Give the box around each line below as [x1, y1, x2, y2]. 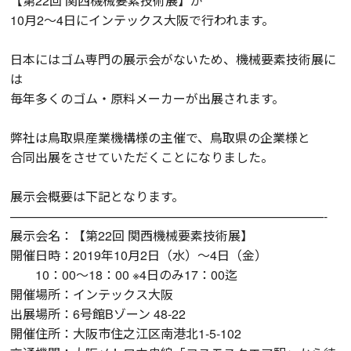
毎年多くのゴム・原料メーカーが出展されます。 [10, 89, 285, 107]
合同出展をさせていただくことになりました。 [10, 147, 274, 166]
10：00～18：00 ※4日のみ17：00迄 [10, 265, 238, 284]
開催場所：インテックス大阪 [10, 284, 174, 303]
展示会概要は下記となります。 [10, 186, 185, 205]
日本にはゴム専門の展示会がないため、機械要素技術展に [10, 49, 337, 68]
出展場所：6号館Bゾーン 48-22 [10, 304, 186, 323]
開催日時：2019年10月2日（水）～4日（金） [10, 245, 268, 264]
